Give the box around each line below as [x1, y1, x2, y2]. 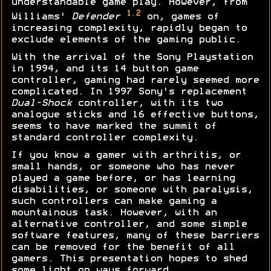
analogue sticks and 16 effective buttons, [11, 111, 259, 120]
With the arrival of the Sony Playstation [11, 53, 253, 62]
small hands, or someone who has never [11, 163, 235, 172]
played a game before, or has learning [11, 174, 235, 183]
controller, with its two [71, 99, 223, 108]
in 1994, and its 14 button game [11, 65, 198, 74]
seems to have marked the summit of [11, 122, 217, 131]
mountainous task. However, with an [11, 209, 217, 218]
